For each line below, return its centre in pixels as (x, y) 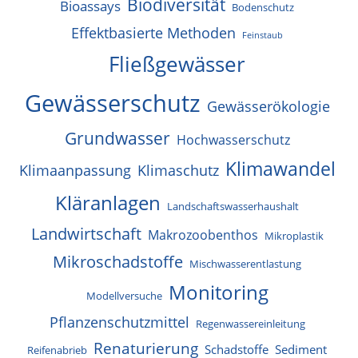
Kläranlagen (108, 202)
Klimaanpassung (75, 170)
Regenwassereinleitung (250, 323)
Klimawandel (280, 168)
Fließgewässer (177, 64)
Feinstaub (263, 35)
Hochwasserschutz (233, 139)
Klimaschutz (178, 170)
